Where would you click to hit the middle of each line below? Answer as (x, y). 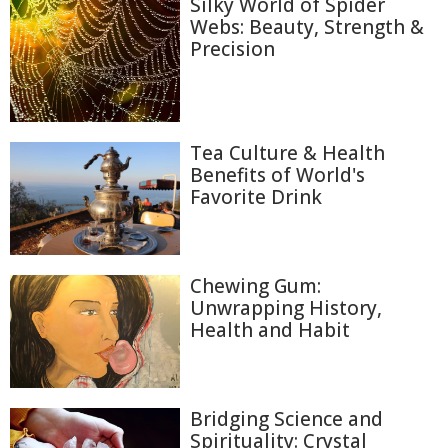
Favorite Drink (256, 196)
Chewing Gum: (255, 285)
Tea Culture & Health (287, 152)
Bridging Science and (286, 419)
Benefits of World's (277, 174)
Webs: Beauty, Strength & (307, 27)
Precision (232, 49)
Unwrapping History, (286, 307)
